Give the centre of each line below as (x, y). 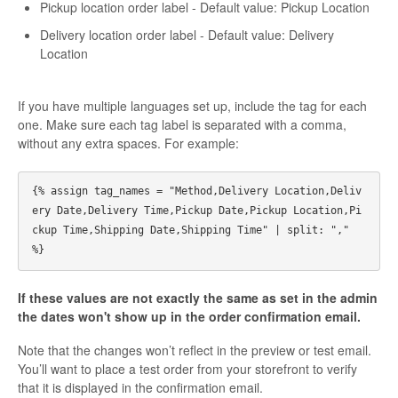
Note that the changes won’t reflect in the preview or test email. (195, 350)
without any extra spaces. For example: (128, 143)
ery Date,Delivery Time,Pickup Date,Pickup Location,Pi (197, 210)
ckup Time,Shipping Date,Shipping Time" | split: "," (191, 230)
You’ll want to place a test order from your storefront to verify (187, 368)
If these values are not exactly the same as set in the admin (198, 297)
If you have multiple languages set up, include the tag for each (192, 105)
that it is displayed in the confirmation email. (140, 387)
